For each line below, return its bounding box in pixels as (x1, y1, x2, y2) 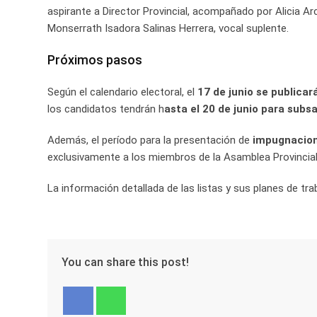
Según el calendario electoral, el (47, 86, 197, 98)
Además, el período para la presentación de (47, 134, 253, 146)
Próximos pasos (47, 52, 142, 67)
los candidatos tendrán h (47, 103, 164, 115)
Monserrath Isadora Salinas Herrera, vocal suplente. (47, 22, 289, 35)
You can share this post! (62, 255, 189, 269)
